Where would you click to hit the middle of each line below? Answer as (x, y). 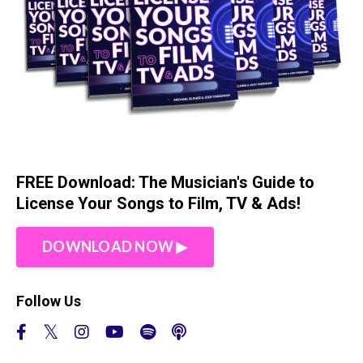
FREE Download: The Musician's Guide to (165, 182)
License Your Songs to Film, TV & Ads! (158, 203)
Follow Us (49, 301)
